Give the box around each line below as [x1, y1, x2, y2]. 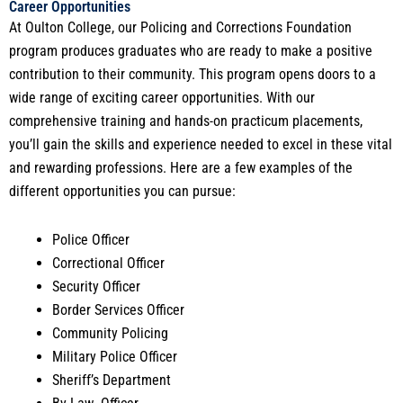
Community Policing [52, 324, 169, 342]
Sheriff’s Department [52, 371, 172, 389]
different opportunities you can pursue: [9, 182, 236, 200]
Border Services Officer [52, 300, 185, 318]
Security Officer [52, 277, 141, 295]
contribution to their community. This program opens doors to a [9, 65, 376, 83]
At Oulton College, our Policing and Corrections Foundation [9, 18, 352, 36]
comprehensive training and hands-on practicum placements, [9, 112, 363, 130]
